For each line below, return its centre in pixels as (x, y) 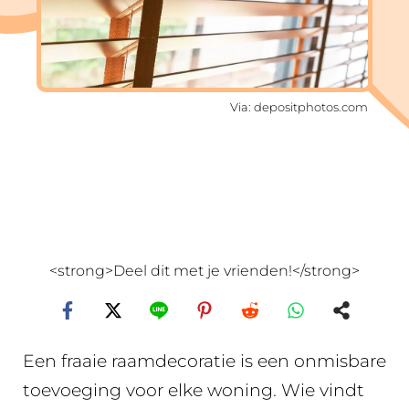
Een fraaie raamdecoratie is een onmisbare (204, 361)
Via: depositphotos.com (299, 107)
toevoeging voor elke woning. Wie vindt (194, 390)
